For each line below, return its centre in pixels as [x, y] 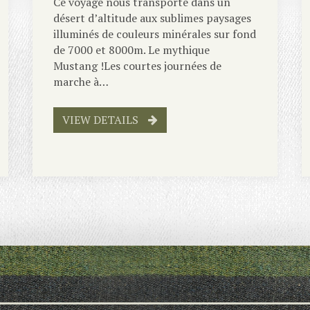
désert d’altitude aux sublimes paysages [153, 18]
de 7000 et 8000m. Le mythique [132, 50]
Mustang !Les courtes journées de [138, 66]
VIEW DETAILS [102, 120]
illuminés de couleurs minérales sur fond [155, 34]
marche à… [81, 82]
